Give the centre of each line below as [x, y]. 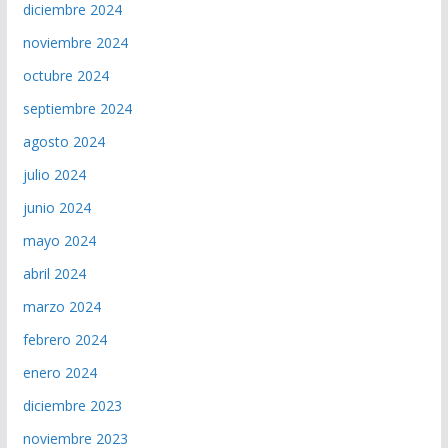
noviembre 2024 [75, 43]
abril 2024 [54, 274]
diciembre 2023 [72, 406]
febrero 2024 [64, 340]
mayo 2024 [59, 241]
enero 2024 [59, 373]
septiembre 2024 [77, 109]
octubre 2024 [65, 76]
